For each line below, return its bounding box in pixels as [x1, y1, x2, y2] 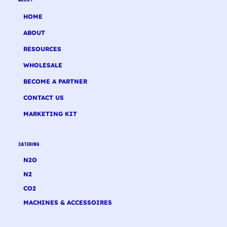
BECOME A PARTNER [23, 78, 87, 86]
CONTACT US [23, 94, 64, 102]
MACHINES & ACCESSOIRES [23, 199, 112, 207]
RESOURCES [23, 45, 61, 53]
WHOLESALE [23, 61, 62, 69]
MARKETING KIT [23, 110, 77, 118]
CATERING [18, 142, 40, 147]
